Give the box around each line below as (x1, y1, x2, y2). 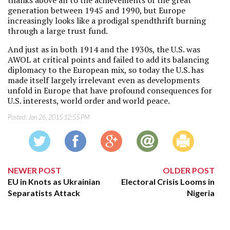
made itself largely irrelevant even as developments (8, 74, 200, 86)
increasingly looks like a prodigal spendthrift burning (8, 15, 206, 26)
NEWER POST (8, 165, 61, 175)
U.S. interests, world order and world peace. (8, 95, 170, 106)
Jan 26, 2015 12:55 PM (28, 113, 90, 121)
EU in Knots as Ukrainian (8, 177, 100, 186)
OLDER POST (163, 165, 215, 175)
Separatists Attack (8, 188, 80, 198)
